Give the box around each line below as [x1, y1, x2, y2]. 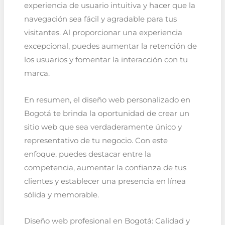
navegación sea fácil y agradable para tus [24, 15, 177, 24]
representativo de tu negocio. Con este [24, 136, 168, 145]
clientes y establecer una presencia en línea [24, 176, 186, 186]
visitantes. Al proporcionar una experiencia [24, 28, 182, 38]
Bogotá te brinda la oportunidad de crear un [24, 108, 189, 118]
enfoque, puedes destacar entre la [24, 149, 151, 159]
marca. [24, 69, 50, 78]
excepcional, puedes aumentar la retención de [24, 42, 197, 51]
